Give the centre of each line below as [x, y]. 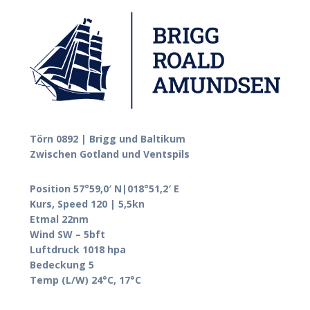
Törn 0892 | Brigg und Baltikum [108, 138]
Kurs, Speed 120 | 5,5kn [87, 203]
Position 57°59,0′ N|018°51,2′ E [104, 188]
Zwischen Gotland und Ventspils [110, 154]
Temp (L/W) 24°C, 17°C [85, 280]
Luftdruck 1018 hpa [78, 249]
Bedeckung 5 [62, 264]
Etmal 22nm [59, 219]
